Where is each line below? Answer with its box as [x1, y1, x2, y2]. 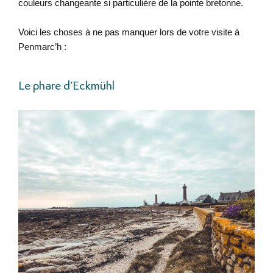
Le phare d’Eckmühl [18, 80, 115, 93]
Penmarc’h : [18, 41, 66, 52]
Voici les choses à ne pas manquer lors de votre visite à [18, 27, 239, 38]
